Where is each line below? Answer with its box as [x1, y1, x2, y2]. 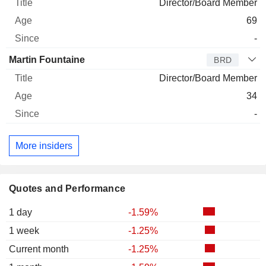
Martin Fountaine [9, 55, 85, 65]
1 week [9, 226, 39, 236]
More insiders [15, 140, 72, 151]
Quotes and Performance [9, 183, 126, 194]
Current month [9, 244, 69, 255]
